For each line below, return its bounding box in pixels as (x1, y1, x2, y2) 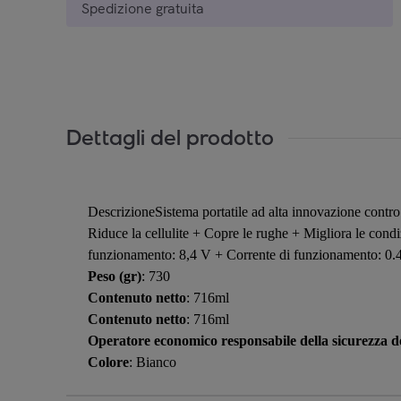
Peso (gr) (88, 268, 141, 284)
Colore (88, 354, 129, 370)
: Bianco (129, 354, 176, 370)
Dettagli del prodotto (66, 124, 274, 151)
